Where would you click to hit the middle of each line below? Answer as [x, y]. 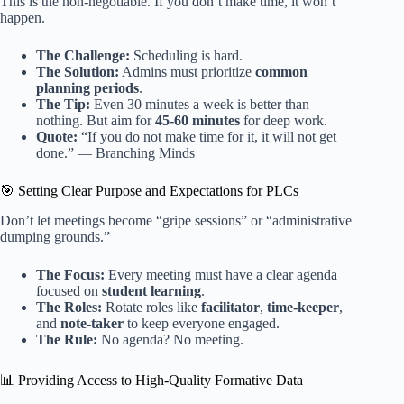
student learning [151, 290]
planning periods [87, 87]
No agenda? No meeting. [170, 339]
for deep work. [284, 120]
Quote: [57, 136]
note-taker [92, 323]
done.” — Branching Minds [115, 152]
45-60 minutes [197, 120]
